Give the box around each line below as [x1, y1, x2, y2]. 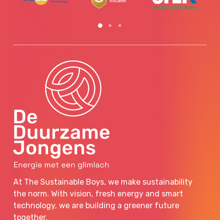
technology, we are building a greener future [13, 201, 180, 211]
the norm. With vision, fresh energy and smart [13, 189, 184, 199]
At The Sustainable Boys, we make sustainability [13, 177, 193, 187]
